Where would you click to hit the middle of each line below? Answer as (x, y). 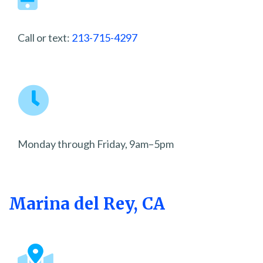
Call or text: (45, 38)
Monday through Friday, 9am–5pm (96, 144)
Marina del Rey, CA (87, 204)
